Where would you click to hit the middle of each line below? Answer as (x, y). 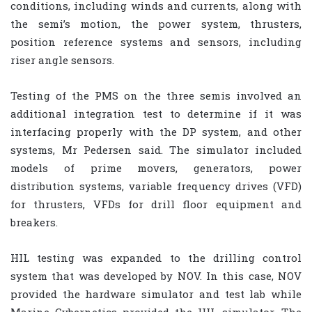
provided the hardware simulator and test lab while (156, 294)
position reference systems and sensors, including (156, 42)
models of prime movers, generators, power (156, 168)
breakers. (34, 223)
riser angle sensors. (62, 60)
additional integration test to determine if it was (156, 114)
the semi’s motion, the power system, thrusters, (156, 24)
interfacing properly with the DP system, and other (156, 132)
